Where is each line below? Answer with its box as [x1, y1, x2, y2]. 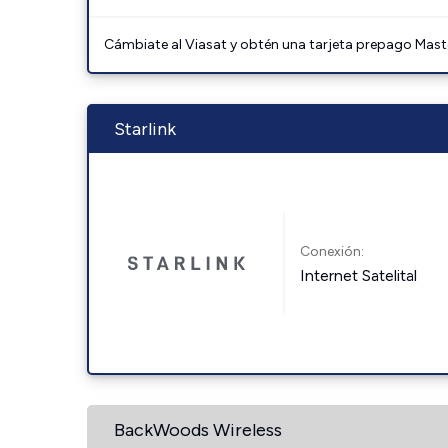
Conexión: [300, 242, 365, 260]
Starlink [114, 118, 176, 140]
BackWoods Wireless [114, 419, 282, 441]
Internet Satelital [300, 265, 418, 285]
